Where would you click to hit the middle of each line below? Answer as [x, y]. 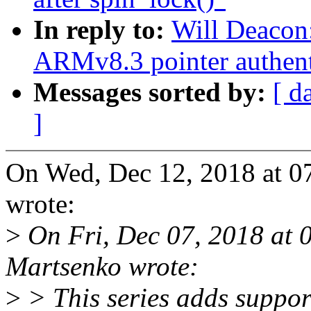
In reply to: [102, 30]
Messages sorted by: [153, 92]
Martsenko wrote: [102, 267]
